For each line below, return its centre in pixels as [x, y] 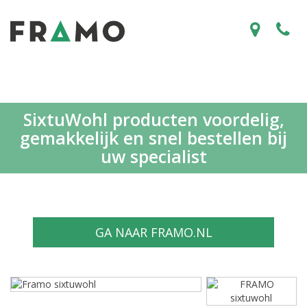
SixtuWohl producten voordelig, [153, 119]
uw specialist [153, 156]
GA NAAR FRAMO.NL [153, 232]
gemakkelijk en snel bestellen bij [153, 138]
